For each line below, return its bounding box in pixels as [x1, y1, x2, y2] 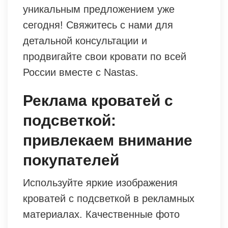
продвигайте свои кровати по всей [23, 50, 186, 62]
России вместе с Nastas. [23, 66, 138, 78]
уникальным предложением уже [23, 3, 175, 15]
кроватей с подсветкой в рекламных [23, 192, 194, 204]
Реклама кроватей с [23, 92, 173, 109]
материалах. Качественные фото [23, 208, 180, 220]
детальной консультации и [23, 35, 147, 46]
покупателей [23, 151, 119, 168]
